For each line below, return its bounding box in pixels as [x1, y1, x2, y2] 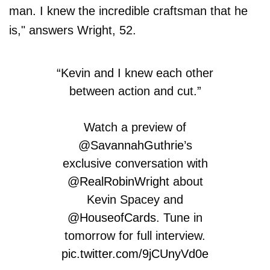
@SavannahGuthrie [78, 139, 184, 152]
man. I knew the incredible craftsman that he [9, 4, 248, 17]
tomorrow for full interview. [64, 229, 206, 242]
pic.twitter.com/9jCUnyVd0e [61, 247, 209, 260]
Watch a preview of [84, 121, 186, 134]
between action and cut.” [69, 84, 201, 98]
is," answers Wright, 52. [9, 24, 136, 37]
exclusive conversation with [62, 157, 208, 170]
